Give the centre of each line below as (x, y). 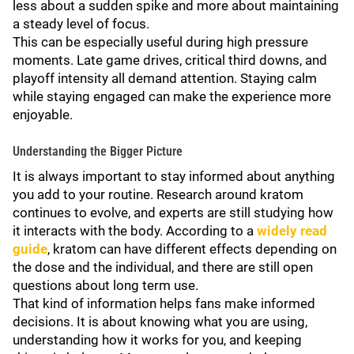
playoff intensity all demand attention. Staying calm (165, 78)
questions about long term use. (105, 285)
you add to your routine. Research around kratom (158, 194)
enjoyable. (43, 115)
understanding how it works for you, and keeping (157, 340)
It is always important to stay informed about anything (174, 176)
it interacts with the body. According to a (135, 231)
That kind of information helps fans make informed (164, 303)
